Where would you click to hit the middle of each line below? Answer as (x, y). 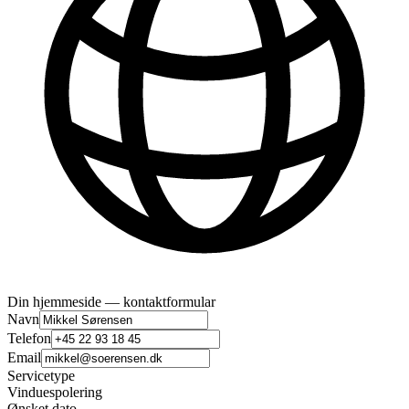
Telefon (29, 338)
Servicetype (41, 375)
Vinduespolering (55, 392)
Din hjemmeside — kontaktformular (111, 301)
